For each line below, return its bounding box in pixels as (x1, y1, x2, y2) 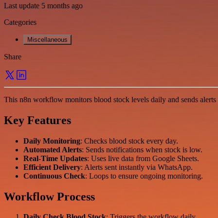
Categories (4, 18, 36, 26)
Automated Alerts (23, 145, 82, 154)
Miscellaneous (27, 36, 68, 43)
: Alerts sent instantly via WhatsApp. (81, 163, 193, 171)
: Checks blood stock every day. (80, 136, 178, 145)
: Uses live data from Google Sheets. (87, 154, 199, 163)
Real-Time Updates (23, 154, 87, 163)
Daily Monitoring (23, 136, 80, 145)
